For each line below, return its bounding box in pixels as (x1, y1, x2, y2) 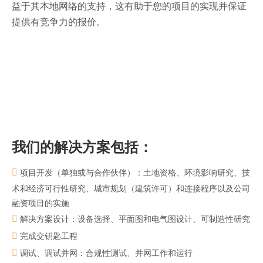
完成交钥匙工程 (18, 230, 77, 241)
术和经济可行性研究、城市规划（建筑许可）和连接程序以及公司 (12, 183, 250, 194)
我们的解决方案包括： (12, 137, 153, 157)
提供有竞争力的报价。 (12, 15, 106, 28)
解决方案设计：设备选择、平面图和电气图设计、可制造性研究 (18, 213, 250, 224)
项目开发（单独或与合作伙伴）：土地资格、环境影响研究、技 (18, 167, 250, 178)
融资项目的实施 (12, 197, 69, 208)
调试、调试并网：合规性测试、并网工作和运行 (18, 247, 193, 258)
